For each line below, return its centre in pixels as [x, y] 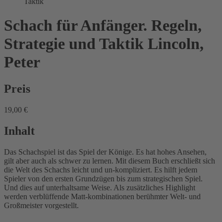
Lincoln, [176, 44]
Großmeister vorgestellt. [41, 205]
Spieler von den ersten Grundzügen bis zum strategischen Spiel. [103, 178]
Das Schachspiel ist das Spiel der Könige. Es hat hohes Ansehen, [105, 152]
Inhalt [19, 131]
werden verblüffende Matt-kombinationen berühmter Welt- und [102, 196]
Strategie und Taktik [74, 44]
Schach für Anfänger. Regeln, [103, 26]
